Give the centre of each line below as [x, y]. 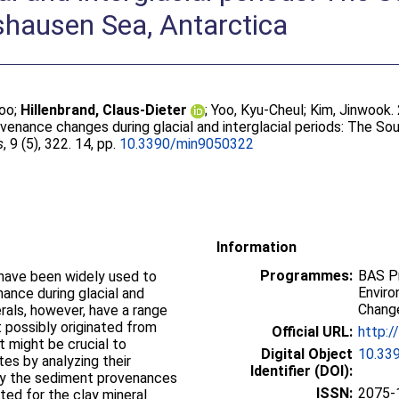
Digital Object [307, 354]
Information [256, 247]
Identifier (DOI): [301, 371]
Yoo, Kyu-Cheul [258, 110]
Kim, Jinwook [351, 110]
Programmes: [306, 276]
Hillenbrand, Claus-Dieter [104, 110]
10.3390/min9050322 [187, 144]
